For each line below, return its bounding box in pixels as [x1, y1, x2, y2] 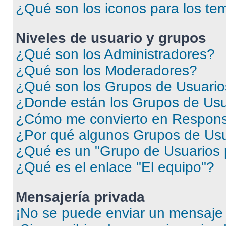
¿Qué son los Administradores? [16, 46, 215, 62]
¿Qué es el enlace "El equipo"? [16, 159, 214, 175]
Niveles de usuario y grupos [16, 30, 206, 46]
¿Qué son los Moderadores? [16, 63, 197, 78]
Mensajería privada [16, 189, 145, 205]
